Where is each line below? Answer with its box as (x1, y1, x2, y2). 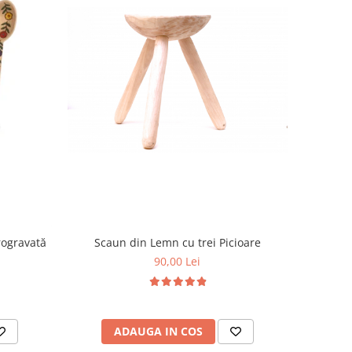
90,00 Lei (154, 253, 201, 269)
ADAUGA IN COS (113, 323, 203, 339)
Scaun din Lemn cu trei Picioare (93, 234, 261, 250)
